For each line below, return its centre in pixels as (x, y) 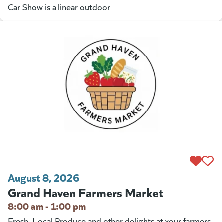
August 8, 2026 (44, 177)
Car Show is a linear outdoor (59, 7)
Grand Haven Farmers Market (85, 192)
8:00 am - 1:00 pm (47, 206)
